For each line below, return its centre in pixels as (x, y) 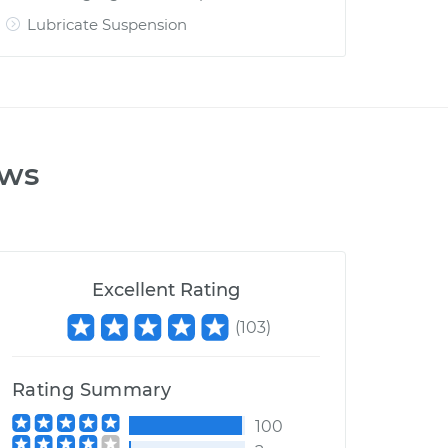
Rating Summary (92, 390)
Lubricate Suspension (107, 24)
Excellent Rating (166, 290)
